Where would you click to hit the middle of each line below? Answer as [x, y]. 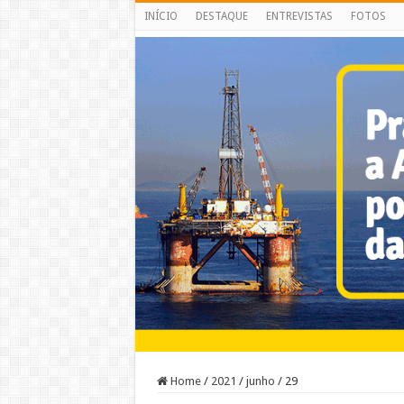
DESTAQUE [221, 16]
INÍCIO [161, 16]
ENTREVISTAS [299, 16]
